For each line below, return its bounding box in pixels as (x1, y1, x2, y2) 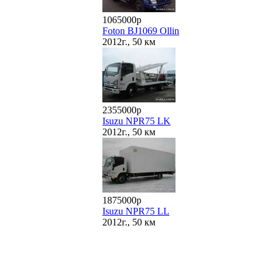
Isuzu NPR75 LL (102, 206, 169, 216)
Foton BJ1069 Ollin (102, 26, 179, 36)
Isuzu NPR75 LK (102, 116, 171, 126)
